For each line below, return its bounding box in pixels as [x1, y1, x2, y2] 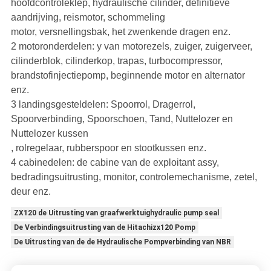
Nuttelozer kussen [10, 128, 88, 139]
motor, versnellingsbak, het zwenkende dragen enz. [10, 27, 230, 38]
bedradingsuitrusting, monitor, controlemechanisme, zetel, [10, 172, 257, 183]
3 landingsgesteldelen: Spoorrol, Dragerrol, [10, 99, 195, 110]
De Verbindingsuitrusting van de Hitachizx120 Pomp [13, 223, 195, 232]
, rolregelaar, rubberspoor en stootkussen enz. [10, 143, 206, 154]
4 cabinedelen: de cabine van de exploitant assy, [10, 157, 219, 168]
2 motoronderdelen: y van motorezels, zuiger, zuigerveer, [10, 41, 252, 52]
